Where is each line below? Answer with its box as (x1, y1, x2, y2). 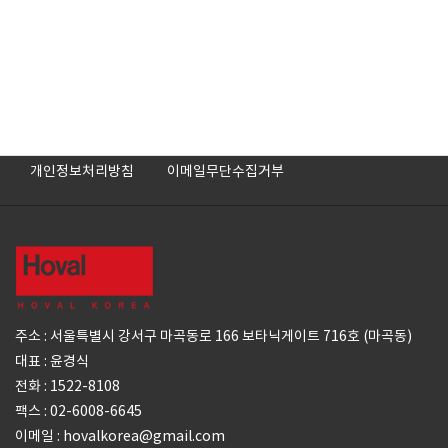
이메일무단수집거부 (167, 161, 284, 180)
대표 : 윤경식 (15, 351, 89, 370)
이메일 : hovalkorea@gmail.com (15, 426, 225, 445)
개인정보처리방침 (30, 161, 134, 180)
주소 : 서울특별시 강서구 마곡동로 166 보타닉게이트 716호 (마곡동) (15, 326, 412, 345)
